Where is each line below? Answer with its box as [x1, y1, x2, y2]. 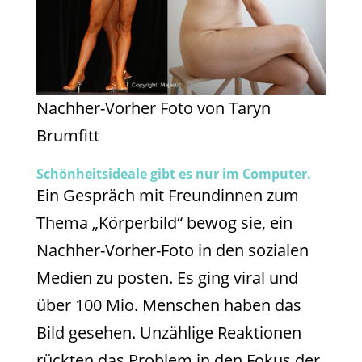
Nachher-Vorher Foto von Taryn [36, 97, 271, 120]
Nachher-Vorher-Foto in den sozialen [36, 239, 309, 262]
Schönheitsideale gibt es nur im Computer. [36, 165, 311, 183]
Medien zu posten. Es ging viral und [36, 267, 298, 289]
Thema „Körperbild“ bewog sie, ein [36, 212, 293, 234]
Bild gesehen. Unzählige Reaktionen [36, 322, 301, 344]
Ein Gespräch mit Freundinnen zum [36, 184, 299, 207]
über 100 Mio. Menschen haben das [36, 294, 301, 317]
